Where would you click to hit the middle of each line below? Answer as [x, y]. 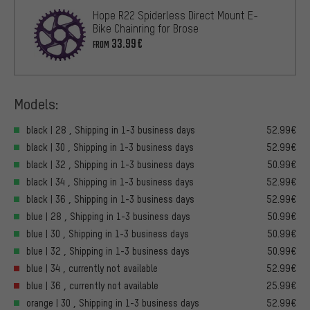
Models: [36, 104]
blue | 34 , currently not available [92, 268]
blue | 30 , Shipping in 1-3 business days [108, 234]
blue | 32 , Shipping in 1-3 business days [108, 251]
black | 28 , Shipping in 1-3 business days [111, 130]
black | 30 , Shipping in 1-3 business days [110, 147]
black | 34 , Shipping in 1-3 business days [110, 182]
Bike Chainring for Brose [146, 29]
